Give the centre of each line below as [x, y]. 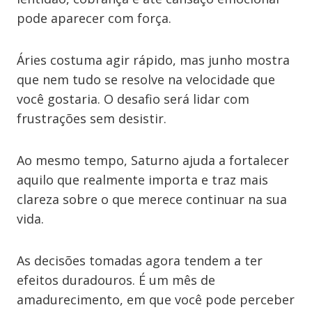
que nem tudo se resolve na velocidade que [146, 79]
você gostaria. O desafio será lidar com [133, 99]
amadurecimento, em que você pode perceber [156, 299]
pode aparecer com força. [94, 18]
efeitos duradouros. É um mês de [116, 280]
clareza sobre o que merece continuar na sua [152, 199]
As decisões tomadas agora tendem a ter [140, 260]
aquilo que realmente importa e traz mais [142, 180]
